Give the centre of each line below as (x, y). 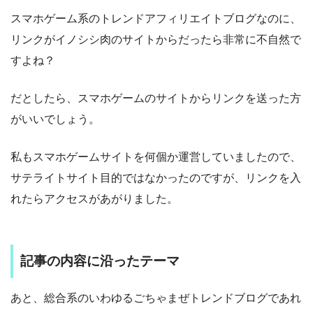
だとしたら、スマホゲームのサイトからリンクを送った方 (156, 99)
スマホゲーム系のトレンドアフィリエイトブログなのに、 (156, 19)
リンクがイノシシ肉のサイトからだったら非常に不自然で (156, 40)
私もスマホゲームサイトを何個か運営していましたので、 (156, 157)
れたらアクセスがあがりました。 (94, 199)
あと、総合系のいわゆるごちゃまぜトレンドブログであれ (156, 298)
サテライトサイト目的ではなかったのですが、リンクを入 (156, 178)
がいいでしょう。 (55, 119)
